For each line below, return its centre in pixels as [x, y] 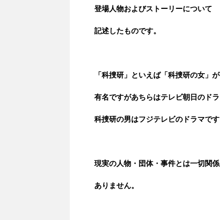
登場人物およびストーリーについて [153, 9]
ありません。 [116, 186]
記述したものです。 [127, 31]
